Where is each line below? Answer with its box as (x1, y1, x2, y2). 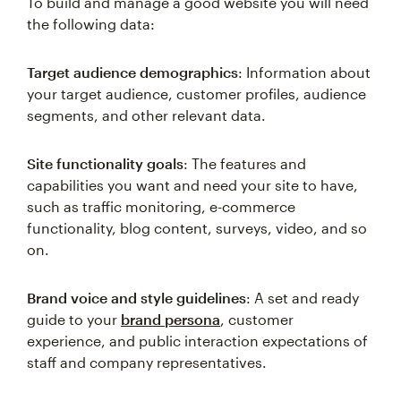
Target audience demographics (27, 64, 238, 81)
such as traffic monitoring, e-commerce (27, 198, 295, 215)
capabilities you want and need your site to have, (27, 176, 358, 193)
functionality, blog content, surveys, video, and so (27, 219, 367, 236)
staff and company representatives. (27, 354, 267, 371)
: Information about (238, 64, 371, 81)
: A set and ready (246, 289, 359, 306)
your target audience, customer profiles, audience (27, 85, 366, 102)
